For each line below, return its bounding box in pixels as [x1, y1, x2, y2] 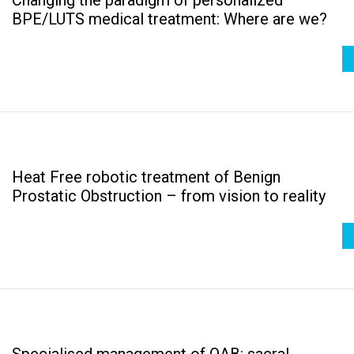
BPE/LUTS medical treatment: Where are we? [12, 9, 327, 28]
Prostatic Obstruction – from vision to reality [12, 186, 326, 205]
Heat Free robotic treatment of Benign [12, 167, 281, 186]
